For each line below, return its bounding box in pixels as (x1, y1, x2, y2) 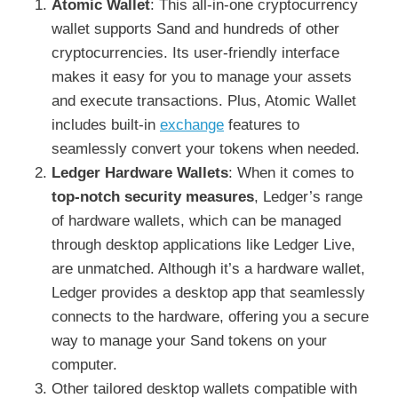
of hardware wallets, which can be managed (52, 211, 341, 229)
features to (224, 115, 299, 133)
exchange (160, 115, 224, 133)
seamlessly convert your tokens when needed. (52, 139, 360, 157)
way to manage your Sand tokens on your (52, 331, 327, 349)
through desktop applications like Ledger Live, (52, 235, 355, 253)
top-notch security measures (52, 187, 254, 205)
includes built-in (52, 115, 160, 133)
